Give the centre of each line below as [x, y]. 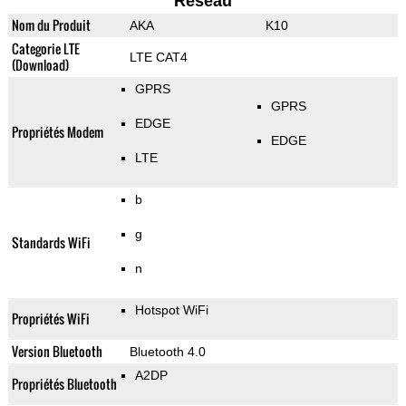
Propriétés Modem [57, 132]
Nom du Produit [51, 25]
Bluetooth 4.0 [167, 352]
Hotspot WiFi [171, 310]
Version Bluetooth [57, 352]
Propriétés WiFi [50, 319]
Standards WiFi [51, 243]
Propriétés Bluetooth [64, 384]
